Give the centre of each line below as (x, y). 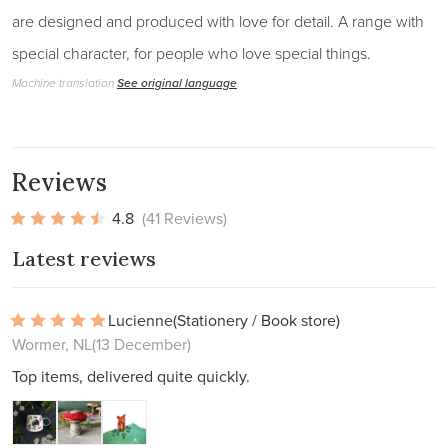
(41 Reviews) (184, 218)
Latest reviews (84, 258)
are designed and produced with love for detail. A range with (218, 21)
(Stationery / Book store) (256, 320)
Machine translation (64, 83)
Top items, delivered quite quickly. (131, 376)
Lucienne (140, 320)
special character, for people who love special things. (191, 53)
